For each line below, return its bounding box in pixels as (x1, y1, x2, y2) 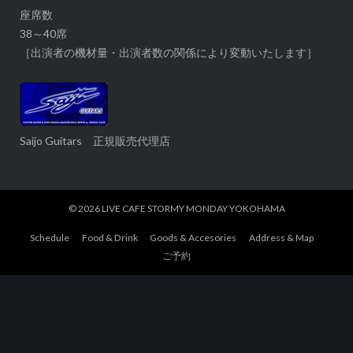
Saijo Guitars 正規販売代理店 (19, 134, 170, 148)
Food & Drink (81, 232, 138, 244)
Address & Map (248, 232, 314, 244)
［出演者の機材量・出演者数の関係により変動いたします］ (19, 46, 318, 60)
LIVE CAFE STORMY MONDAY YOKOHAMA (101, 203, 285, 215)
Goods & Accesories (150, 232, 236, 244)
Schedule (30, 232, 69, 244)
